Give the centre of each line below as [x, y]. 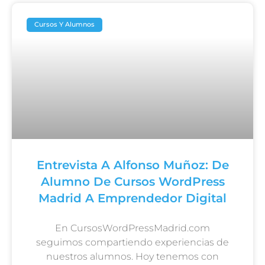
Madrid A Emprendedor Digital [132, 198]
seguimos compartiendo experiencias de [132, 242]
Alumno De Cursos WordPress [132, 181]
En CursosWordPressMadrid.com [132, 228]
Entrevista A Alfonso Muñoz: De [132, 165]
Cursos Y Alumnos [65, 25]
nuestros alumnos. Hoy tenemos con [132, 256]
